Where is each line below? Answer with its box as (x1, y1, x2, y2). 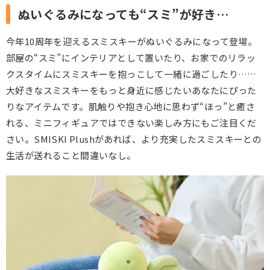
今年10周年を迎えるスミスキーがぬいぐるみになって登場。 (6, 34, 257, 48)
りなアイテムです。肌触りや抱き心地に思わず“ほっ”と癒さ (6, 99, 256, 113)
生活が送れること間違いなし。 (6, 148, 136, 162)
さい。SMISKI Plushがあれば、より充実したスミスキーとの (6, 132, 262, 145)
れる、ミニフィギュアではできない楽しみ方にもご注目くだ (6, 116, 257, 129)
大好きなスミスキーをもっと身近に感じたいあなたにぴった (6, 83, 257, 96)
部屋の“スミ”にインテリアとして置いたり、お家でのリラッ (6, 51, 256, 64)
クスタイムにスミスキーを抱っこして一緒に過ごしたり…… (6, 67, 257, 80)
